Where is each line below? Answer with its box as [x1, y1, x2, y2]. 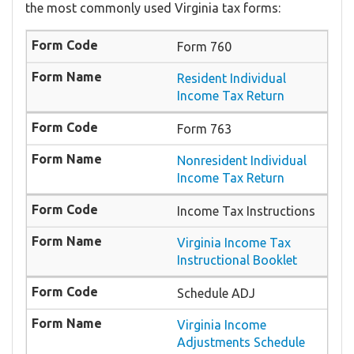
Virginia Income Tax [177, 235, 291, 250]
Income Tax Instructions [177, 203, 315, 218]
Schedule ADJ [177, 285, 255, 300]
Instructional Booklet [177, 252, 297, 267]
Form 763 [177, 121, 232, 136]
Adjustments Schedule [177, 334, 305, 349]
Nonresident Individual [177, 153, 307, 168]
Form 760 [177, 39, 232, 54]
